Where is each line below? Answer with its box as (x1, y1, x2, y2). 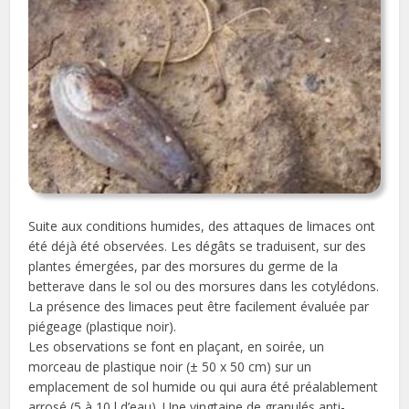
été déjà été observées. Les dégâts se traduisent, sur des (28, 236, 367, 255)
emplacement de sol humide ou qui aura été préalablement (28, 377, 379, 395)
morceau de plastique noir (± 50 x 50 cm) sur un (28, 357, 312, 375)
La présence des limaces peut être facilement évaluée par (28, 297, 370, 315)
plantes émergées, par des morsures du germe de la (28, 257, 339, 275)
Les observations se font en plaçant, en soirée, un (28, 337, 325, 355)
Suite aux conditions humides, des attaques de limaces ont (28, 216, 376, 235)
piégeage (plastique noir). (28, 317, 177, 335)
